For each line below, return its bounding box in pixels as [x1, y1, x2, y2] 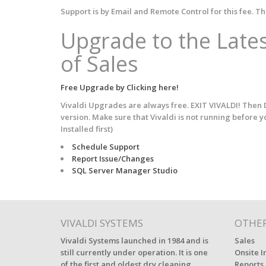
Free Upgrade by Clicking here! [61, 82, 179, 93]
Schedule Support [72, 141, 140, 152]
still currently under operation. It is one [61, 247, 208, 258]
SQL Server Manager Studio [72, 165, 178, 176]
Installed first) [61, 123, 113, 134]
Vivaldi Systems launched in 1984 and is [61, 235, 208, 246]
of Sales [61, 49, 138, 78]
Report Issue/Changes [72, 153, 154, 164]
